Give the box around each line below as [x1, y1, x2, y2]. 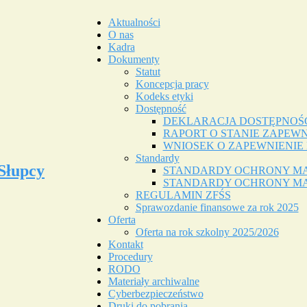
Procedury [108, 251, 153, 262]
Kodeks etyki [135, 90, 193, 102]
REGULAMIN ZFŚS [135, 189, 231, 201]
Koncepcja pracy [135, 78, 209, 90]
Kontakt [108, 238, 143, 250]
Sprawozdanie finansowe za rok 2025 [135, 201, 299, 213]
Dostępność [135, 103, 186, 114]
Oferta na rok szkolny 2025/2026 [135, 226, 279, 238]
